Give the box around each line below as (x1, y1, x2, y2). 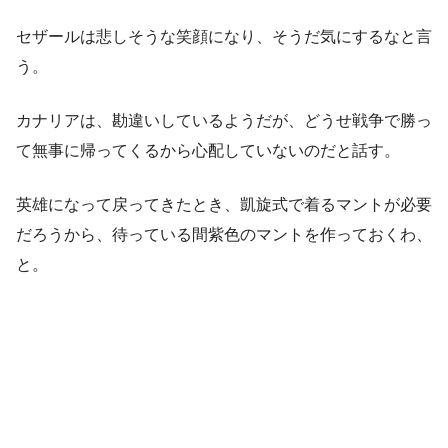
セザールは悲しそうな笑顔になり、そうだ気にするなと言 (16, 28, 432, 46)
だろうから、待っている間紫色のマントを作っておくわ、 (16, 226, 432, 244)
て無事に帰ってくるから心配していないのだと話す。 (16, 142, 400, 160)
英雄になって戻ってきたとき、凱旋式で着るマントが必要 (16, 196, 432, 214)
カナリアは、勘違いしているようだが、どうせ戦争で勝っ (16, 112, 432, 130)
